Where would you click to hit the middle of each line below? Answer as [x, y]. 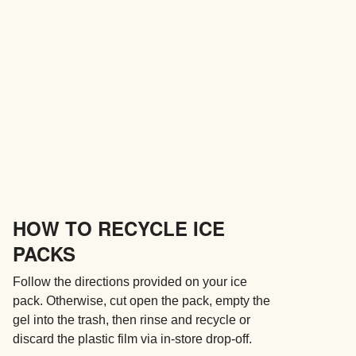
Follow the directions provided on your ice [130, 281]
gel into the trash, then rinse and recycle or [131, 319]
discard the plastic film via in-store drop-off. [132, 339]
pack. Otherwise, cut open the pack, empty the [141, 300]
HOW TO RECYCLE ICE [118, 228]
